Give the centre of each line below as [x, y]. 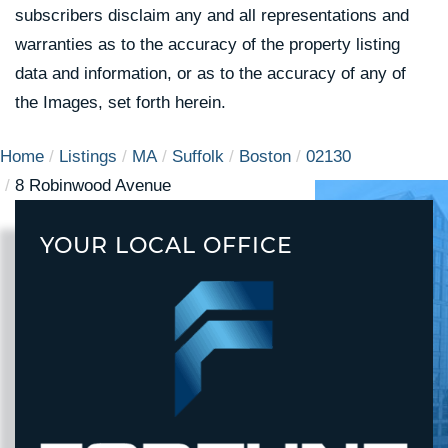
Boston [265, 157]
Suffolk [198, 157]
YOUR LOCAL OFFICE [166, 246]
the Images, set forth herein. [120, 103]
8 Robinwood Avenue [93, 186]
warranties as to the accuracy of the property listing [207, 45]
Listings [88, 157]
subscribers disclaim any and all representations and [212, 16]
